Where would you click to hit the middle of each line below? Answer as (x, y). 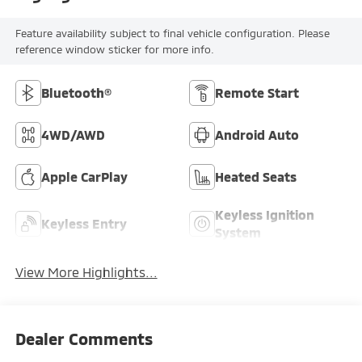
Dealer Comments (84, 339)
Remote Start (257, 92)
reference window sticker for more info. (114, 49)
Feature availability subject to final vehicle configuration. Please (172, 33)
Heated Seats (256, 176)
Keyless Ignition (265, 214)
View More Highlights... (86, 272)
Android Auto (257, 134)
